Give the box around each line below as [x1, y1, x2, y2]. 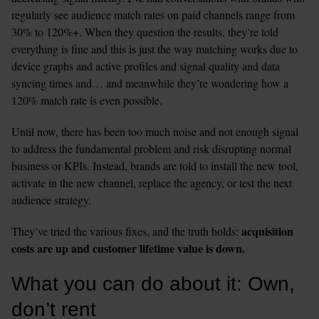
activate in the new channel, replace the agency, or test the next [11, 174, 292, 190]
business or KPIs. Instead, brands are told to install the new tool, [11, 157, 298, 173]
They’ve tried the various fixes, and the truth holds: [11, 223, 241, 239]
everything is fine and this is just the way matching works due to [11, 41, 298, 56]
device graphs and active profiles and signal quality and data [11, 58, 280, 73]
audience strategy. [11, 192, 98, 207]
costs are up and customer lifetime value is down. [11, 239, 245, 256]
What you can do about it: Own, [11, 272, 295, 295]
